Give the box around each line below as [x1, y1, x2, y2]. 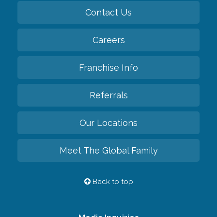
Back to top [90, 177, 133, 186]
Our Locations [79, 117, 138, 128]
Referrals [89, 90, 128, 100]
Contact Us [85, 7, 132, 17]
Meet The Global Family [59, 145, 158, 155]
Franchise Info [79, 62, 138, 73]
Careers [92, 34, 125, 45]
